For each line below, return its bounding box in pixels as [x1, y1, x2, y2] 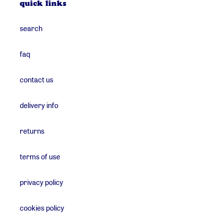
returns [20, 125, 44, 136]
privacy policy [20, 177, 63, 187]
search [20, 23, 42, 33]
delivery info [20, 100, 58, 110]
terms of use [20, 151, 60, 161]
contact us [20, 74, 53, 84]
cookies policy [20, 202, 64, 213]
